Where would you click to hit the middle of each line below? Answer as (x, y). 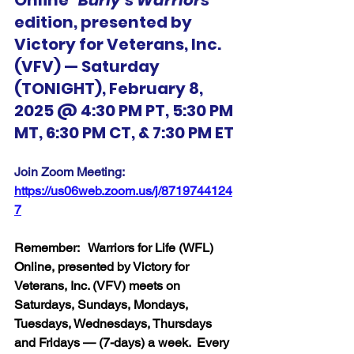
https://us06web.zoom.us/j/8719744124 (123, 191)
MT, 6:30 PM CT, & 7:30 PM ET (124, 133)
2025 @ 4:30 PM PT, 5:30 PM (125, 111)
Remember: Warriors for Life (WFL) (115, 248)
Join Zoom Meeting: (72, 172)
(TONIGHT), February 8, (110, 89)
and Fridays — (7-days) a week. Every (123, 343)
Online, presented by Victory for (103, 267)
